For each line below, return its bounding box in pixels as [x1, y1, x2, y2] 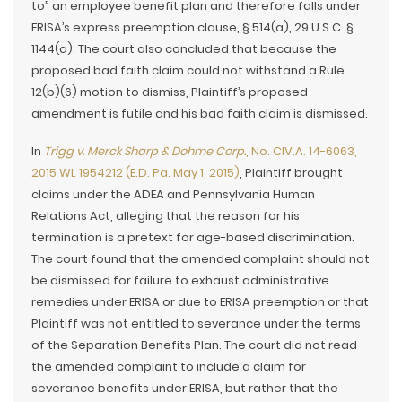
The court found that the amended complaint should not [31, 250, 370, 267]
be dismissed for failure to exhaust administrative [31, 272, 329, 289]
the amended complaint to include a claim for [31, 358, 306, 375]
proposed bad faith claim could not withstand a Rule [31, 62, 345, 79]
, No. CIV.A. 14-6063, [246, 143, 357, 160]
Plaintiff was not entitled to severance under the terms [31, 315, 361, 332]
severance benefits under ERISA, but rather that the [31, 380, 338, 397]
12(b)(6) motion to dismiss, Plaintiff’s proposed [31, 83, 308, 100]
